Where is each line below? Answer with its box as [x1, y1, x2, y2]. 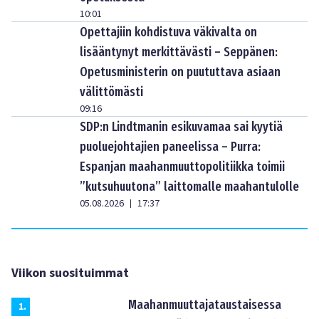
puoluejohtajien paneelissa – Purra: [80, 139, 261, 155]
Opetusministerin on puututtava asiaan [80, 64, 281, 80]
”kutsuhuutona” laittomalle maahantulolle [80, 179, 299, 195]
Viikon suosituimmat [11, 264, 129, 283]
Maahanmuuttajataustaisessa [128, 297, 281, 313]
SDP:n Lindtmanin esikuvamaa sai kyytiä [80, 119, 283, 135]
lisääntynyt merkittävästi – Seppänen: [80, 44, 278, 61]
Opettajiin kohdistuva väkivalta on [80, 24, 257, 41]
